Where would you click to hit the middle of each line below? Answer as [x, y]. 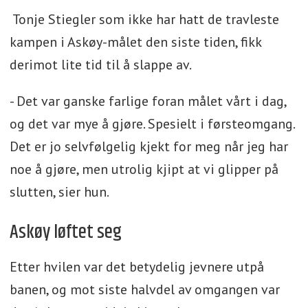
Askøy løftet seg [65, 233]
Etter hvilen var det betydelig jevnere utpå [136, 267]
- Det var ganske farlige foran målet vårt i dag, [147, 101]
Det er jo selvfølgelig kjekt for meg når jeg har [148, 147]
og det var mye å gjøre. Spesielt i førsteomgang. [152, 124]
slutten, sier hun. [59, 192]
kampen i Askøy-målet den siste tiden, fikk [135, 42]
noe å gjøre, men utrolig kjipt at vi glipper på [144, 169]
